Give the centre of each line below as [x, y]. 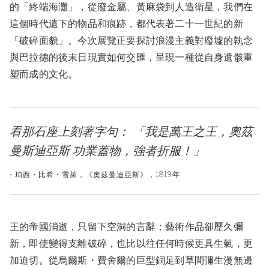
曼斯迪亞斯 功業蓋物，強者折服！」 [107, 151]
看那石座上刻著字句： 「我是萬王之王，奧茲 [131, 132]
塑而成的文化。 [44, 74]
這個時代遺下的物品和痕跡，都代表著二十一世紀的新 [126, 24]
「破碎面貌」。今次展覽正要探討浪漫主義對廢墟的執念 [131, 41]
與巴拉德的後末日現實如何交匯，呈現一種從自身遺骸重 [131, 58]
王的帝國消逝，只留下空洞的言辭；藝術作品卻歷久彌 [126, 227]
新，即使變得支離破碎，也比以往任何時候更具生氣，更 [131, 244]
